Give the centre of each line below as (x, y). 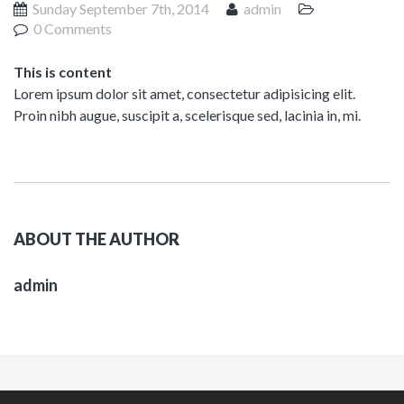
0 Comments (71, 28)
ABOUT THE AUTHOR (96, 239)
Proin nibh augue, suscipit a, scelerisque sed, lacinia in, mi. (187, 115)
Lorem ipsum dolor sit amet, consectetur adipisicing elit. (184, 93)
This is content (63, 72)
